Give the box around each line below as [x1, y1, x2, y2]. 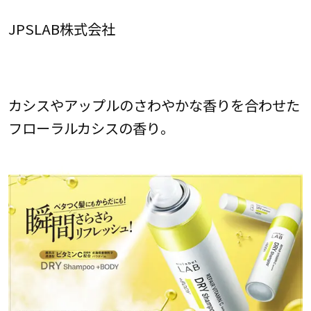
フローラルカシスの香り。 [8, 117, 174, 138]
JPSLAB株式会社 [8, 18, 115, 40]
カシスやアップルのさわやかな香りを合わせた [8, 94, 300, 115]
